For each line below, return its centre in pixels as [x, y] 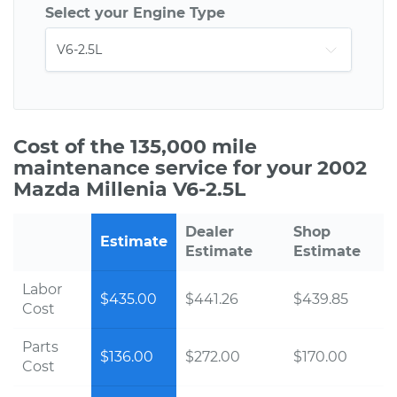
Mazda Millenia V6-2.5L [129, 189]
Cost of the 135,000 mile [135, 147]
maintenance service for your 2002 [190, 168]
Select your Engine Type [135, 13]
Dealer [210, 232]
